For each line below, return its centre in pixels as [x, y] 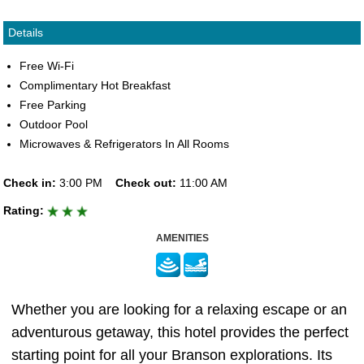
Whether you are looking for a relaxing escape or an [179, 310]
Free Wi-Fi [47, 66]
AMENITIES [182, 238]
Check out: [146, 183]
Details [26, 32]
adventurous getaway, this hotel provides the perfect [180, 332]
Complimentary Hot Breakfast [95, 85]
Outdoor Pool [54, 124]
